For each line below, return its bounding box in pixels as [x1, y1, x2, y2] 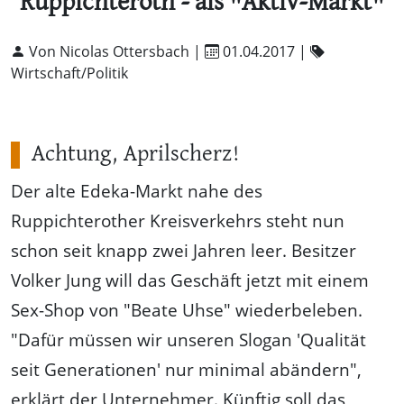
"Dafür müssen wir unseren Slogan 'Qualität [11, 326, 366, 352]
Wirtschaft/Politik [11, 62, 128, 83]
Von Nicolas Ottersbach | [25, 41, 205, 61]
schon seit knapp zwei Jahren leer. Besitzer [11, 237, 356, 262]
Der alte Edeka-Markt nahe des [11, 178, 262, 203]
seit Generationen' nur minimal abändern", [11, 356, 362, 381]
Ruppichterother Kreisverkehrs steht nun [11, 207, 344, 233]
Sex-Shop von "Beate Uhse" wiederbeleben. [11, 297, 363, 322]
